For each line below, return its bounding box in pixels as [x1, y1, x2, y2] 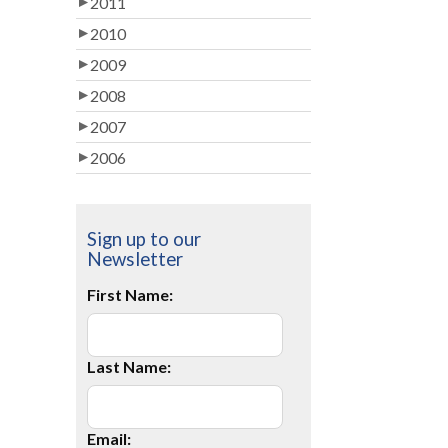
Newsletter [87, 248, 184, 270]
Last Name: [87, 357, 172, 376]
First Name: [87, 285, 174, 304]
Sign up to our [87, 228, 202, 250]
